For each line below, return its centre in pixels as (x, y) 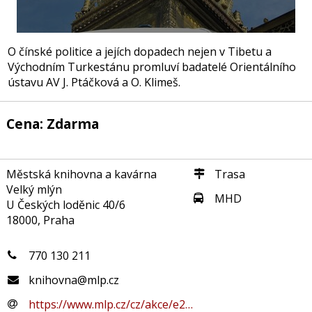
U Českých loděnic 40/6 (65, 204)
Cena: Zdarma (52, 124)
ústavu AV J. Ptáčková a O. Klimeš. (94, 82)
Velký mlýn (34, 189)
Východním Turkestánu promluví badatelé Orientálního (152, 67)
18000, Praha (40, 220)
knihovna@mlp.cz (74, 280)
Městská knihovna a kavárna (81, 174)
